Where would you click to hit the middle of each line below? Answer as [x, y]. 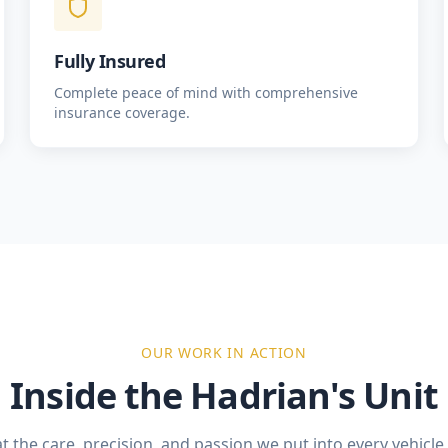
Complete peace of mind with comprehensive [206, 92]
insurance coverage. [122, 112]
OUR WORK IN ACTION [224, 352]
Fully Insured [110, 61]
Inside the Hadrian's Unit [224, 395]
